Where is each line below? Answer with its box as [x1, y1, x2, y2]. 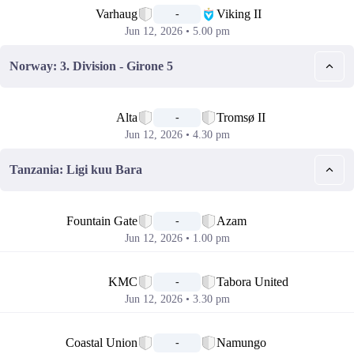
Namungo [217, 336, 266, 349]
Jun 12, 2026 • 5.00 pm [124, 25, 230, 37]
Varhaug [96, 7, 137, 21]
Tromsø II [217, 111, 265, 124]
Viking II [217, 7, 262, 21]
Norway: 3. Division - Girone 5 [9, 59, 173, 73]
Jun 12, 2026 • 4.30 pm [124, 129, 230, 141]
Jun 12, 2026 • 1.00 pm [124, 232, 230, 244]
